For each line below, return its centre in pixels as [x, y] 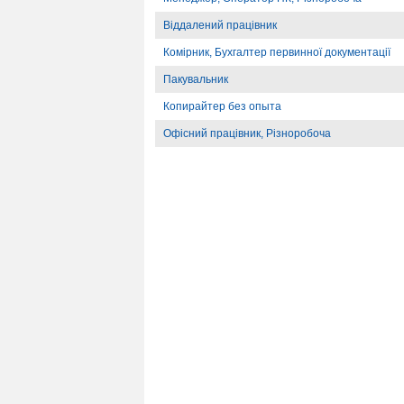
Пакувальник [196, 79]
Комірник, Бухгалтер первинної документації [277, 52]
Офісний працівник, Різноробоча [247, 133]
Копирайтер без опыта [222, 106]
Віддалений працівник [220, 25]
